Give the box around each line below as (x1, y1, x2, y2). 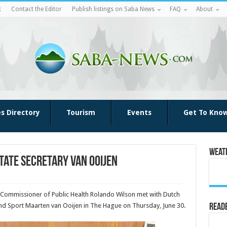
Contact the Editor (11, 6, 62, 13)
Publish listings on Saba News (71, 6, 155, 13)
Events (127, 108, 152, 117)
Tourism (66, 108, 95, 117)
